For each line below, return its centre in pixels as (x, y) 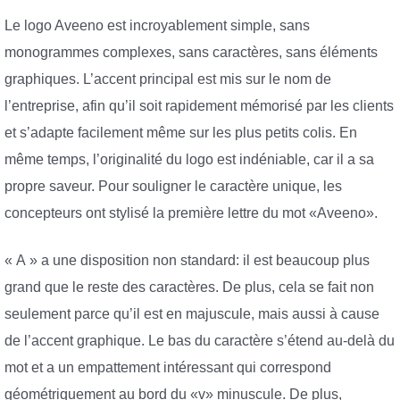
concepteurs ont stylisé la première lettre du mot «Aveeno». (191, 212)
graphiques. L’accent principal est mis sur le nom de (168, 79)
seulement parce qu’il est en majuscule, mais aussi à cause (192, 314)
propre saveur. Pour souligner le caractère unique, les (173, 186)
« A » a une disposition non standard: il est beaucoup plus (187, 261)
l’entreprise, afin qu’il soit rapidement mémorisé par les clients (199, 105)
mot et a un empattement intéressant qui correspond (168, 368)
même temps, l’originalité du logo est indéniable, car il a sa (189, 159)
